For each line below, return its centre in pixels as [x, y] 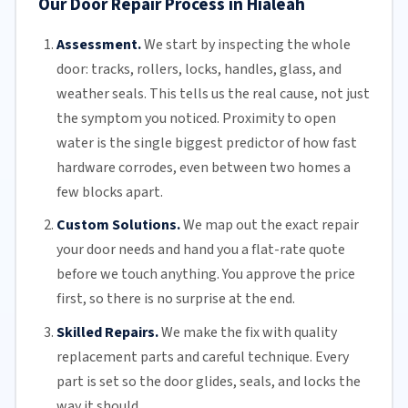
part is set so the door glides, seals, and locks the [208, 381]
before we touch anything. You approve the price [205, 275]
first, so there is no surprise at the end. [175, 299]
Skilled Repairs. [107, 332]
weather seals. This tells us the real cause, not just [213, 93]
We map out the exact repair [270, 225]
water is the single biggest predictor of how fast [206, 143]
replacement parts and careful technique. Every [202, 357]
